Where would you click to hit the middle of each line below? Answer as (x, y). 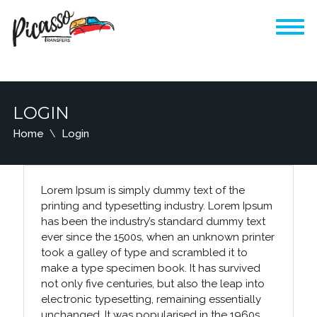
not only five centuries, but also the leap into (152, 284)
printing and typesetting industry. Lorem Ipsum (156, 206)
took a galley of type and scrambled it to (144, 253)
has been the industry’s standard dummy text (153, 221)
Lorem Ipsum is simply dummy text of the (143, 190)
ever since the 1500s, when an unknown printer (157, 237)
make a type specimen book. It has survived (150, 268)
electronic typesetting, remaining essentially (151, 299)
